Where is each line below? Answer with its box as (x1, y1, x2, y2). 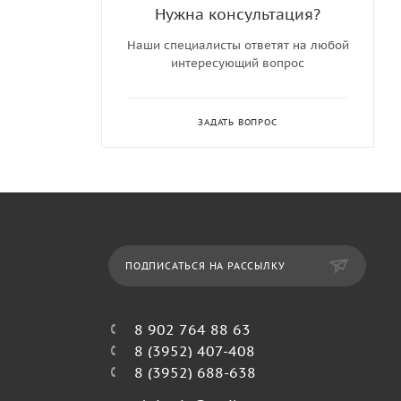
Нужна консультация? (155, 4, 320, 24)
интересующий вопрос (171, 55, 304, 71)
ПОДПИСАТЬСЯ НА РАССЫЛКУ (125, 260, 286, 272)
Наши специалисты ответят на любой (126, 38, 349, 53)
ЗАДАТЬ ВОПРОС (198, 116, 277, 128)
